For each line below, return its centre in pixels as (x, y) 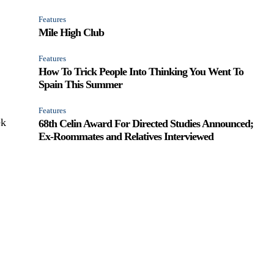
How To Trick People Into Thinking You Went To (141, 71)
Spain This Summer (81, 84)
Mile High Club (72, 32)
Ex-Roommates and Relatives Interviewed (126, 136)
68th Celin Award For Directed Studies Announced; (146, 123)
